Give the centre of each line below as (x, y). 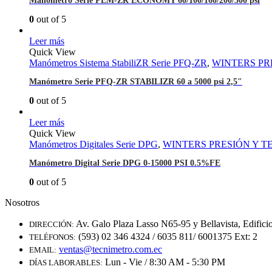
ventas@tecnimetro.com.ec (110, 250)
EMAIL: (43, 250)
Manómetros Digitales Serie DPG (93, 144)
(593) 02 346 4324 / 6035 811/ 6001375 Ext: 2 (168, 237)
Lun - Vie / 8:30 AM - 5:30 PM (165, 262)
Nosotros (22, 203)
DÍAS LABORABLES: (66, 263)
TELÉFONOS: (53, 237)
